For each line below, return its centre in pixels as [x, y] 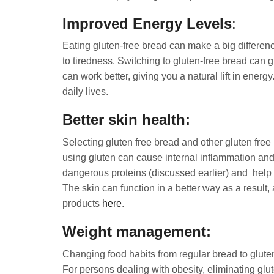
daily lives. [85, 92]
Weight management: [137, 232]
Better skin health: [127, 120]
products [82, 204]
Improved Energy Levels [147, 23]
